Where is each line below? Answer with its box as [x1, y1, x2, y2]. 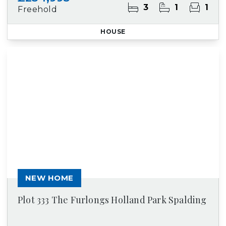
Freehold [18, 5, 58, 14]
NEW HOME [25, 173, 74, 183]
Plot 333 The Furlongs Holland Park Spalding [18, 194, 207, 206]
